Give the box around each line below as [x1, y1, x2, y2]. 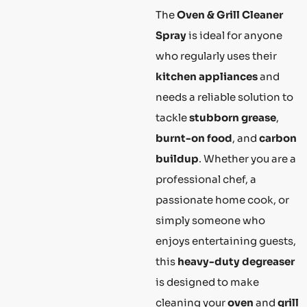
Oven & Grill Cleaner [177, 8, 283, 22]
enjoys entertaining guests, [156, 234, 296, 248]
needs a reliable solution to [156, 90, 293, 104]
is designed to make [156, 275, 259, 289]
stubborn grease [189, 111, 276, 125]
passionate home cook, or [156, 193, 289, 207]
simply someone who [156, 214, 265, 228]
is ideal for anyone [186, 29, 282, 42]
